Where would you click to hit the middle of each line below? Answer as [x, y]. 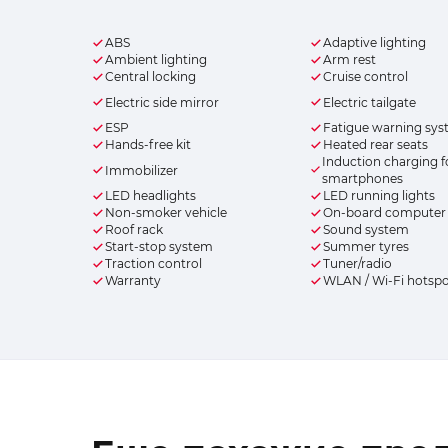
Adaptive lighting [375, 43]
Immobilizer [141, 170]
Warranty [133, 281]
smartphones [363, 179]
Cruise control [366, 77]
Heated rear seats [376, 145]
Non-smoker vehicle [166, 213]
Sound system [366, 230]
